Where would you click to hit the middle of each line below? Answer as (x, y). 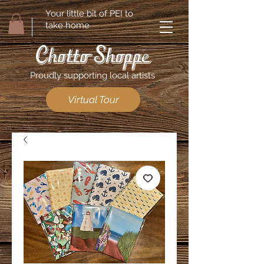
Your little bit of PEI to (89, 14)
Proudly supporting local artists (93, 75)
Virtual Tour (93, 99)
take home (67, 25)
